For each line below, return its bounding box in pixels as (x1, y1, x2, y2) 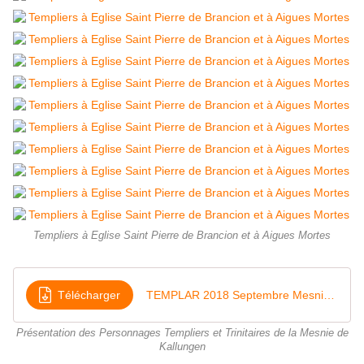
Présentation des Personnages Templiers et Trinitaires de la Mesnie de (15, 327, 349, 340)
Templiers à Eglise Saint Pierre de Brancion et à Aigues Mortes (33, 230, 331, 242)
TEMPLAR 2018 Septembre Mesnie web (323, 288, 335, 301)
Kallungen (158, 341, 206, 353)
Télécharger (58, 288, 120, 301)
